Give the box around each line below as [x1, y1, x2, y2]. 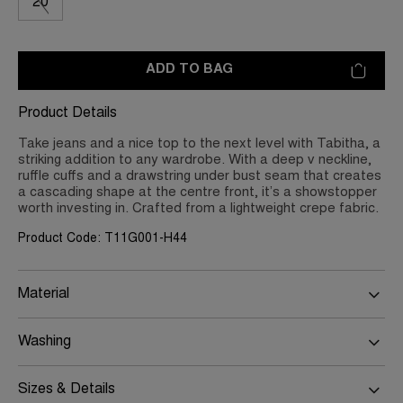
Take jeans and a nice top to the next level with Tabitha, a [18, 138, 381, 152]
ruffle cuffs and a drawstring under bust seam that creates [18, 170, 381, 184]
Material [18, 287, 69, 302]
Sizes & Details [18, 382, 115, 398]
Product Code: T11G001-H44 [18, 233, 187, 246]
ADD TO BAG [146, 63, 233, 77]
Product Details [18, 106, 117, 121]
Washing [18, 335, 71, 350]
